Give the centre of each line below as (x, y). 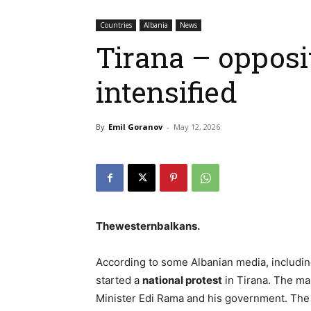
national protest (182, 280)
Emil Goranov (135, 127)
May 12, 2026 (197, 127)
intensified (167, 92)
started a (119, 280)
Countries (116, 25)
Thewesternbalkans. (148, 226)
